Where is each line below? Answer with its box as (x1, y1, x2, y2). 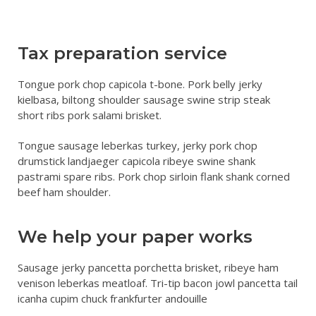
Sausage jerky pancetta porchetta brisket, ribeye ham (18, 260, 279, 275)
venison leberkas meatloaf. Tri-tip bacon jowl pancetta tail (18, 276, 298, 291)
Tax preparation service (18, 42, 227, 63)
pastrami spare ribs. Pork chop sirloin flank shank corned (18, 169, 290, 184)
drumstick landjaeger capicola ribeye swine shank (18, 154, 255, 169)
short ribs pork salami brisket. (18, 107, 162, 122)
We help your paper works (18, 226, 253, 248)
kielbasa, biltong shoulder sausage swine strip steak (18, 92, 270, 107)
